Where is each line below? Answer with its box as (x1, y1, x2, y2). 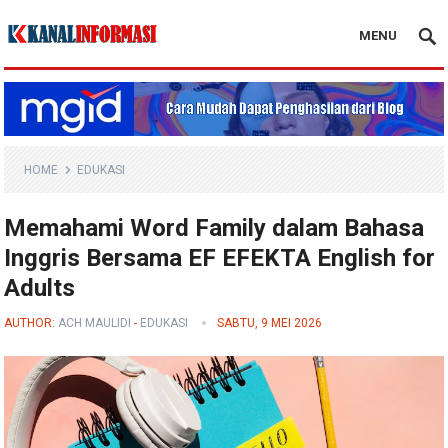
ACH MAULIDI (58, 316, 132, 331)
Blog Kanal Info (3, 64, 110, 83)
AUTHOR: (4, 316, 59, 331)
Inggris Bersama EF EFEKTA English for (4, 244, 436, 273)
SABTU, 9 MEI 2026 (217, 316, 323, 331)
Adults (4, 274, 76, 303)
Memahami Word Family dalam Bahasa (4, 214, 425, 243)
